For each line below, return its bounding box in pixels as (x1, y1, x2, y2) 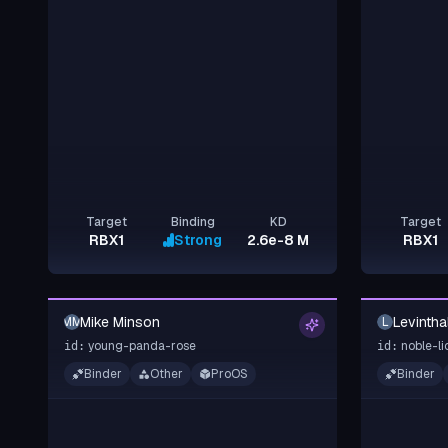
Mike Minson (80, 312, 160, 331)
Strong (173, 230, 222, 249)
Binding (170, 213, 215, 230)
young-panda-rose (88, 337, 196, 354)
